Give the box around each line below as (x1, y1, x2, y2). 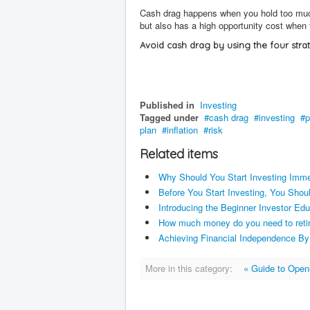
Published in (140, 98, 194, 111)
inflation (167, 122, 198, 136)
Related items (140, 145, 218, 162)
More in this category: (145, 261, 232, 275)
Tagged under (140, 110, 199, 124)
